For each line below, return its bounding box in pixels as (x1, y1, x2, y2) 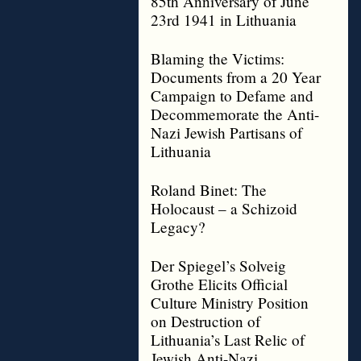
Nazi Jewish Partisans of (151, 122, 302, 143)
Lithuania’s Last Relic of (151, 330, 305, 350)
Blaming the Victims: (151, 48, 284, 68)
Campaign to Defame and (151, 85, 313, 106)
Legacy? (151, 217, 205, 237)
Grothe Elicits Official (151, 274, 288, 294)
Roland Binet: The (151, 180, 267, 200)
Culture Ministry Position (151, 293, 309, 313)
